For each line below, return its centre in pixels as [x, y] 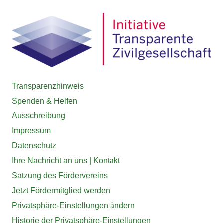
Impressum [31, 130]
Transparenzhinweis [48, 86]
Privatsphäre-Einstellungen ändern [73, 205]
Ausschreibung [39, 115]
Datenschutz [34, 145]
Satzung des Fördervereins [60, 175]
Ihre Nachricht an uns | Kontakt [66, 160]
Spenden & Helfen [45, 101]
